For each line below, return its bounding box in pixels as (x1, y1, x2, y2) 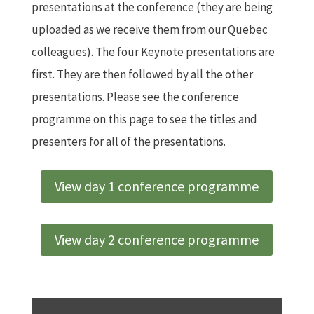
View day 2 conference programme (55, 230, 259, 248)
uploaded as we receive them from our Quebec (31, 21, 268, 37)
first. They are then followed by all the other (31, 66, 253, 82)
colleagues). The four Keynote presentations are (31, 43, 275, 60)
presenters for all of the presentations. (31, 133, 226, 149)
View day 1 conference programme (55, 177, 259, 195)
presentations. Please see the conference (31, 88, 239, 104)
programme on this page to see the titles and (31, 111, 257, 127)
